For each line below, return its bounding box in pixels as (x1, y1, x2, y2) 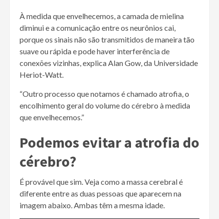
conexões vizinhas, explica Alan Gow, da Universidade (20, 58, 198, 67)
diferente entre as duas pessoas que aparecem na (20, 188, 181, 198)
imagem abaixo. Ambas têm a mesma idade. (20, 200, 165, 210)
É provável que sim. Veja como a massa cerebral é (20, 176, 183, 186)
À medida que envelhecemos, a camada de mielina (20, 11, 184, 21)
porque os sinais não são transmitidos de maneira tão (20, 34, 195, 44)
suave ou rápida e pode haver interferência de (20, 46, 170, 56)
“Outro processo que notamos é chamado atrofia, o (20, 88, 189, 98)
